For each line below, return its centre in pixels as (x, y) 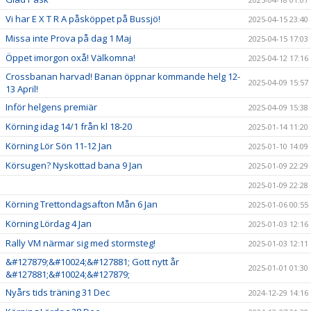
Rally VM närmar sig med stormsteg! (82, 243)
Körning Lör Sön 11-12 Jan (59, 145)
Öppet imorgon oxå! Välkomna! (70, 57)
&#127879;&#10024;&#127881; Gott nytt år (92, 261)
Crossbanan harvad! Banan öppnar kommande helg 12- (123, 76)
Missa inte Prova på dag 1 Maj (68, 38)
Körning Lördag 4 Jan (49, 223)
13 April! (22, 89)
